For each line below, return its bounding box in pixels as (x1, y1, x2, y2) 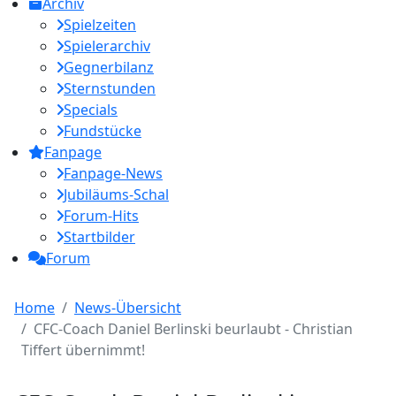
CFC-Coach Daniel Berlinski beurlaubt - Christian (34, 319, 353, 339)
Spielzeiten (64, 15, 136, 34)
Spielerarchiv (64, 36, 150, 56)
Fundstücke (64, 121, 141, 141)
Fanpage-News (64, 164, 163, 183)
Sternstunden (64, 79, 156, 98)
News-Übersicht (74, 298, 181, 317)
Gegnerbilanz (64, 57, 154, 77)
